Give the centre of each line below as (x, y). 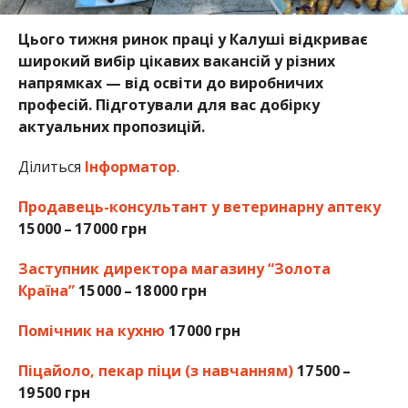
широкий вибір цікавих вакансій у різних (176, 61)
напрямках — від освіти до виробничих (170, 83)
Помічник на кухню (91, 331)
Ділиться (51, 167)
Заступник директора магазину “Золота (174, 269)
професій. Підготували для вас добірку (168, 105)
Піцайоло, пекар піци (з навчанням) (155, 371)
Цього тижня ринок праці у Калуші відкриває (193, 40)
